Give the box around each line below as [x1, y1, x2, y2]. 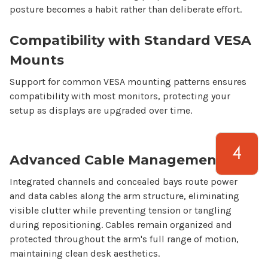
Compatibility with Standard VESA [10, 32, 251, 48]
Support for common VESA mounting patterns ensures [10, 75, 246, 87]
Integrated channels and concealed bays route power [10, 176, 237, 188]
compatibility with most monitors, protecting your [10, 90, 230, 102]
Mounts [10, 51, 64, 68]
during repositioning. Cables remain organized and [10, 219, 232, 231]
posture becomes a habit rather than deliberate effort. [10, 3, 242, 15]
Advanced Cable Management [10, 152, 223, 169]
